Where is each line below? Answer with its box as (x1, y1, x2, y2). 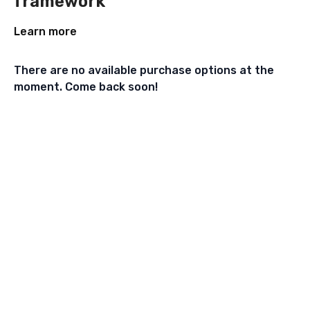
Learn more (14, 24, 77, 38)
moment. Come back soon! (14, 80, 158, 93)
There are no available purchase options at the (14, 63, 274, 77)
